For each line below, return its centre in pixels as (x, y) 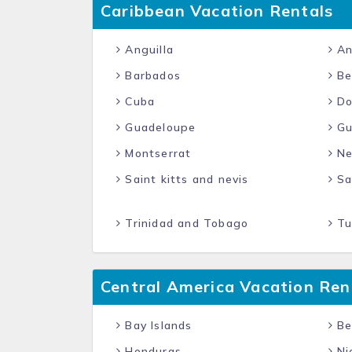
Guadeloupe (159, 127)
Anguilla (148, 49)
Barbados (151, 75)
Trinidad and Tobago (185, 223)
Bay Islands (157, 325)
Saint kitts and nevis (185, 179)
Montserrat (156, 153)
